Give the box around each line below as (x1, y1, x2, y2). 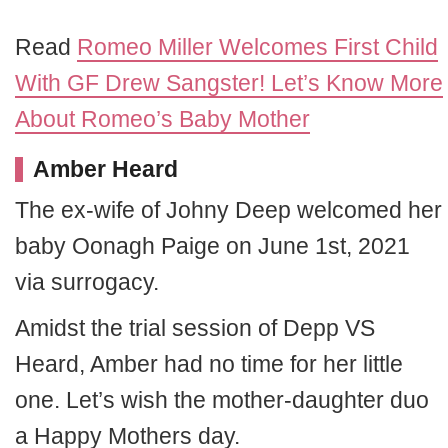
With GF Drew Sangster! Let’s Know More (15, 69, 443, 96)
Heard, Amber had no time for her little (15, 350, 403, 377)
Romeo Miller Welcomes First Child (77, 33, 438, 60)
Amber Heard (33, 155, 178, 182)
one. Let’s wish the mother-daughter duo (15, 386, 429, 413)
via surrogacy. (15, 268, 159, 295)
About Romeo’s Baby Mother (15, 105, 310, 132)
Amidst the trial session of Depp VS (15, 314, 375, 341)
